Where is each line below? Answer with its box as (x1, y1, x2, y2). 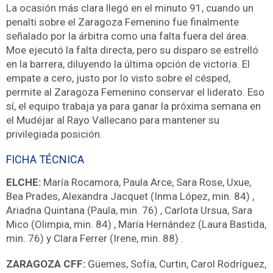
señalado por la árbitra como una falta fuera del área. (6, 30, 249, 43)
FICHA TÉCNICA (6, 152, 84, 166)
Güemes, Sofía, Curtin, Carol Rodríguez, (85, 257, 266, 270)
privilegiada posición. (6, 128, 102, 141)
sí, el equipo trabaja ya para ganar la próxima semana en (6, 100, 261, 113)
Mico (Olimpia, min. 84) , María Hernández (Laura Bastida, (6, 218, 266, 230)
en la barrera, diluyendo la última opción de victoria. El (6, 58, 250, 71)
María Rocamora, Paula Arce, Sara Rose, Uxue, (41, 175, 251, 188)
